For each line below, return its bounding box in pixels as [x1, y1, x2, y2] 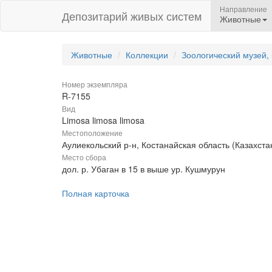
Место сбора [62, 152, 106, 162]
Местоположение [62, 127, 123, 138]
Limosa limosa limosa [62, 114, 144, 126]
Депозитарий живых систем [62, 8, 202, 24]
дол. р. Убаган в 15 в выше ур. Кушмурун [62, 163, 225, 175]
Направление [220, 4, 267, 14]
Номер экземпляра [62, 79, 127, 89]
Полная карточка [62, 187, 129, 199]
